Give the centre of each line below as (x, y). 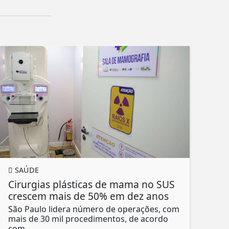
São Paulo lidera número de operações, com (94, 209)
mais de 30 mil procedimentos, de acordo (88, 219)
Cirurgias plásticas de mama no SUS (91, 185)
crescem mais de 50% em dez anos (88, 196)
